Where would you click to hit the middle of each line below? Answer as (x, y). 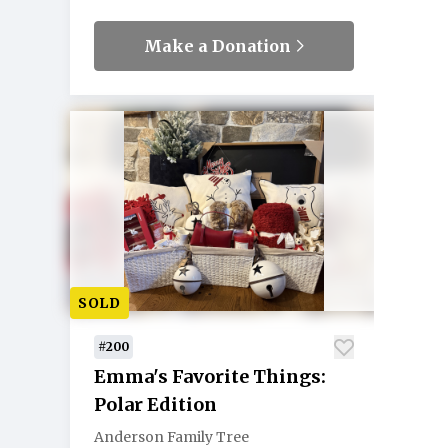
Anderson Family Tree (171, 437)
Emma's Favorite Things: (210, 376)
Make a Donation (219, 46)
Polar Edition (155, 404)
